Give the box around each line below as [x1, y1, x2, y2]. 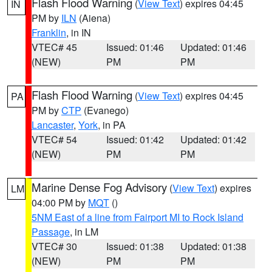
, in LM [70, 225, 98, 239]
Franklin [32, 25, 66, 39]
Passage [32, 225, 70, 239]
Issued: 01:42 [106, 132, 164, 146]
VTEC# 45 [32, 40, 77, 54]
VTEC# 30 [32, 239, 77, 253]
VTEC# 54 [32, 132, 77, 146]
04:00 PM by [32, 195, 88, 209]
